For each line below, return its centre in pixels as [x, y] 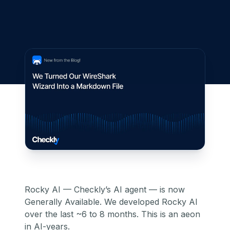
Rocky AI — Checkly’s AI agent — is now [105, 190]
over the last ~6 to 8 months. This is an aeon [112, 214]
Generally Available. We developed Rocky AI [111, 202]
